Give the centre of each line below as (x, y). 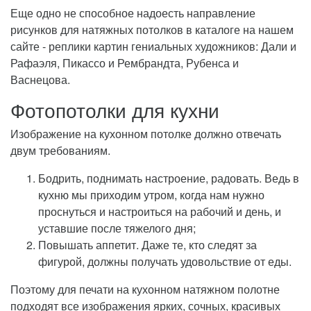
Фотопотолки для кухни (115, 109)
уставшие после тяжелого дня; (117, 228)
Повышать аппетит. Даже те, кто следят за (148, 244)
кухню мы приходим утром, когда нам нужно (151, 194)
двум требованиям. (60, 150)
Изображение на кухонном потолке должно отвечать (146, 133)
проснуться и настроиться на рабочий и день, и (160, 211)
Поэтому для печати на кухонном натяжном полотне (145, 289)
